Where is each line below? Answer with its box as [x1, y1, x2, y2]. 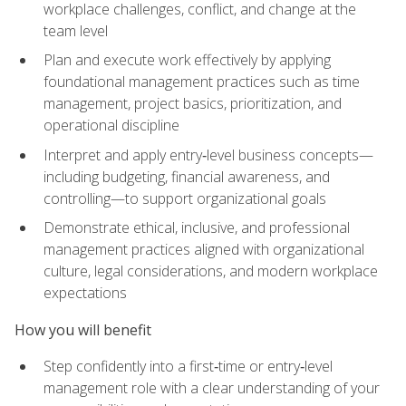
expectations [43, 283, 127, 304]
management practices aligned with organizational [43, 239, 364, 260]
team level [43, 20, 108, 41]
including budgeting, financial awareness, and [43, 166, 330, 187]
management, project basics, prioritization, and [43, 93, 342, 114]
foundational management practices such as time [43, 72, 360, 92]
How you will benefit [14, 319, 151, 340]
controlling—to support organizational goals [43, 188, 326, 208]
